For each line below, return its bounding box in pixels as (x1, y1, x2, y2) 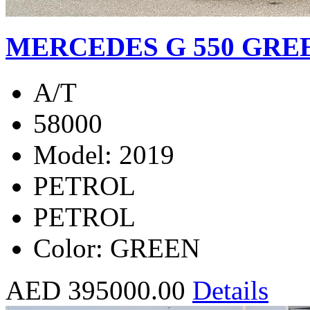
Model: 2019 (33, 140, 174, 170)
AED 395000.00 (6, 275, 185, 306)
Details (192, 275, 268, 306)
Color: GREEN (33, 233, 200, 264)
